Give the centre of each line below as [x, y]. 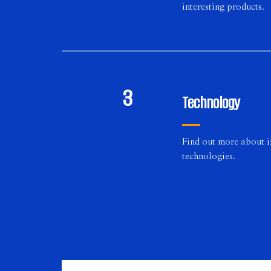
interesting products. [223, 7]
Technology [211, 103]
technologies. [208, 156]
